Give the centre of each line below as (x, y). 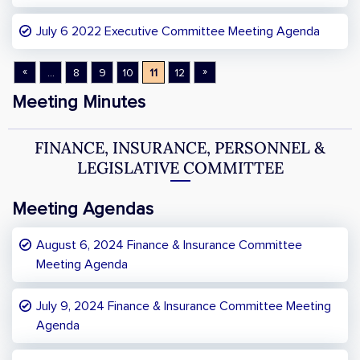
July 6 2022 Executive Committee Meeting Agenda (178, 31)
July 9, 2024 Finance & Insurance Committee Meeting (184, 306)
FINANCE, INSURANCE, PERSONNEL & (180, 147)
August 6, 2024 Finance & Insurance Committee (169, 245)
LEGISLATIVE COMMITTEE (180, 168)
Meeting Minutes (79, 103)
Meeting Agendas (83, 210)
